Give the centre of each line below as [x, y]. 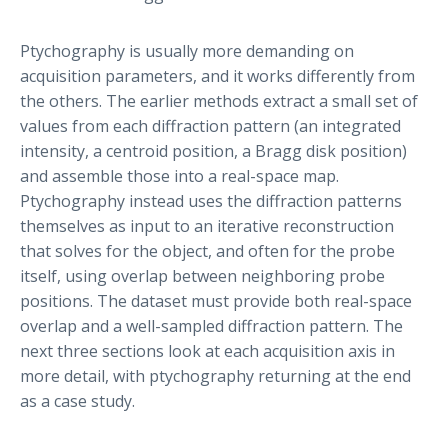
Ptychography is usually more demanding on [187, 50]
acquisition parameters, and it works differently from [217, 75]
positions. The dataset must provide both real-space [216, 300]
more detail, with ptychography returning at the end [215, 375]
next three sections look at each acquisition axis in [207, 350]
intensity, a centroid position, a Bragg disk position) [213, 150]
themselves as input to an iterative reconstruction [207, 225]
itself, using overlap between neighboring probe [202, 275]
